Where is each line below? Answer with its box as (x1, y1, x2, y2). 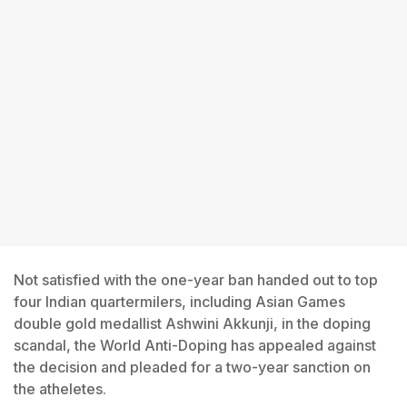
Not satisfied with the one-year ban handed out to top (14, 271, 378, 289)
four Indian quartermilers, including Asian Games (14, 293, 345, 311)
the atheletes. (14, 380, 106, 398)
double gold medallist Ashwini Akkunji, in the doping (14, 314, 371, 333)
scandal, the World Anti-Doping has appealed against (14, 336, 376, 354)
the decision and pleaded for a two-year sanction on (14, 358, 371, 376)
